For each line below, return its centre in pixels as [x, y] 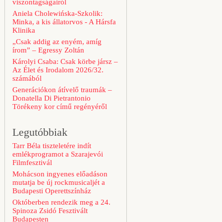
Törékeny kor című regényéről [60, 107]
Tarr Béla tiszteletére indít [52, 146]
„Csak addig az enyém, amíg [57, 42]
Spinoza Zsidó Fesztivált [50, 211]
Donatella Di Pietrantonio [52, 98]
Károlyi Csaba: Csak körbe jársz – [65, 61]
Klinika [24, 30]
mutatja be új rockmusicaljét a [59, 182]
